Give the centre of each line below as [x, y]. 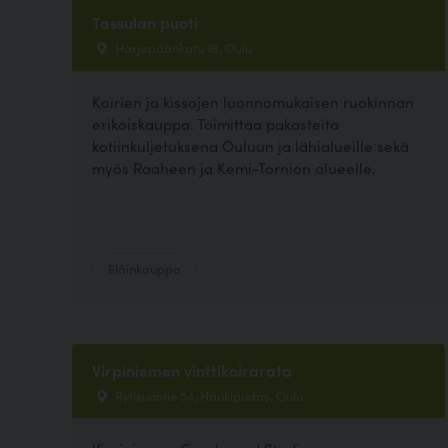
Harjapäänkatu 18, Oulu [182, 47]
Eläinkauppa [144, 267]
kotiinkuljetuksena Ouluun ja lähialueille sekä [250, 145]
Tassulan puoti [145, 22]
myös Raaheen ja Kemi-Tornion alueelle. [234, 167]
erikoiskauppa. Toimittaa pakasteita [215, 123]
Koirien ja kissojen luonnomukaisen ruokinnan [253, 101]
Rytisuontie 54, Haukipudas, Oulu [207, 394]
